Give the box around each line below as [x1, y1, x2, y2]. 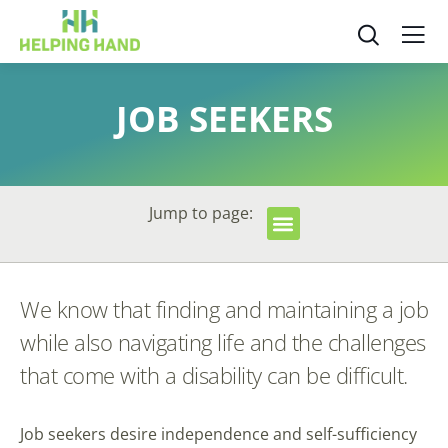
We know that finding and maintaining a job [20, 294, 428, 325]
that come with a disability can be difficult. [20, 360, 408, 391]
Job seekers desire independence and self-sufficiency [20, 423, 417, 445]
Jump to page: [148, 202, 253, 224]
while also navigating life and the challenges [20, 327, 426, 358]
